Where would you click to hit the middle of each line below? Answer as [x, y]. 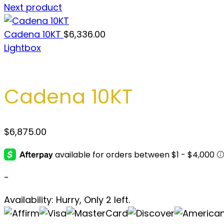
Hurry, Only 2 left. [92, 200]
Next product [33, 7]
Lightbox [22, 48]
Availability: [29, 200]
